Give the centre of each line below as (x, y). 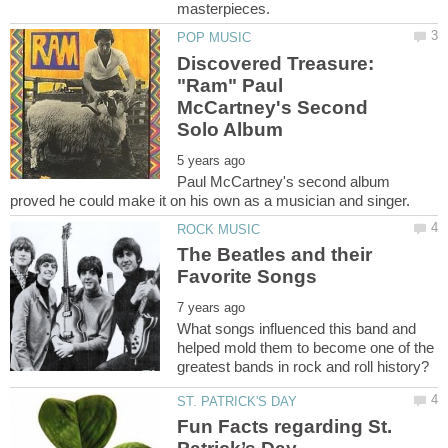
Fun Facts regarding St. (285, 427)
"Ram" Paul (230, 85)
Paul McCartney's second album (284, 181)
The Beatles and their (275, 255)
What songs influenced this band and (297, 329)
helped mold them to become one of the (306, 348)
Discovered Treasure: (276, 63)
